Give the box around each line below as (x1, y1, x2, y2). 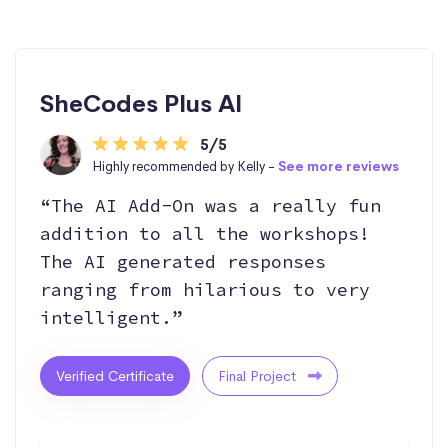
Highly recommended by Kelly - (92, 157, 278, 175)
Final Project (218, 366, 300, 385)
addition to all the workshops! (40, 221, 370, 245)
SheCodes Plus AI (40, 88, 243, 119)
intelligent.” (40, 305, 183, 329)
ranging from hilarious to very (40, 277, 370, 301)
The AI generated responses (40, 249, 326, 273)
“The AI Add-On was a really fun (40, 193, 381, 217)
